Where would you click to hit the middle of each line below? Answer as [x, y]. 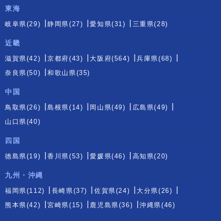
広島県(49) [150, 108]
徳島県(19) [23, 156]
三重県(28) [150, 24]
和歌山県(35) [69, 73]
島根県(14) [65, 108]
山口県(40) [23, 122]
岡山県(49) [108, 108]
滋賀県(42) [23, 59]
